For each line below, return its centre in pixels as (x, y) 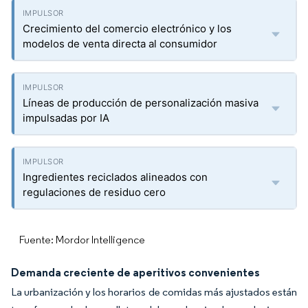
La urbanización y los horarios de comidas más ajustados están (154, 292)
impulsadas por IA (66, 118)
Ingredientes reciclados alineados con (115, 177)
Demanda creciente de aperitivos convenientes (135, 272)
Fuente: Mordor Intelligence (82, 240)
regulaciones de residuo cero (94, 192)
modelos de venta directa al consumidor (120, 44)
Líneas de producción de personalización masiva (141, 103)
